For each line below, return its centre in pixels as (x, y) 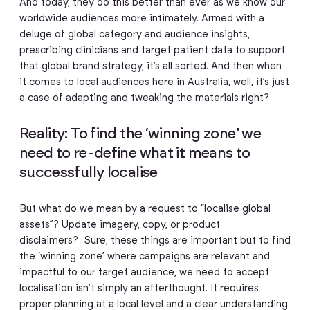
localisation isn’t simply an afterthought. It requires (139, 288)
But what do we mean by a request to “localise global (145, 209)
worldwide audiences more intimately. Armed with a (142, 18)
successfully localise (91, 173)
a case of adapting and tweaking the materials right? (147, 98)
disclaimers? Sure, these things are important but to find (155, 240)
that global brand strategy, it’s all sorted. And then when (150, 66)
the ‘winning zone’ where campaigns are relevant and (144, 256)
